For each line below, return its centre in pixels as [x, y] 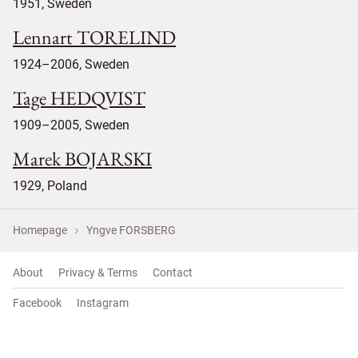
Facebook [37, 303]
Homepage [40, 230]
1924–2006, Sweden [71, 64]
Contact [173, 272]
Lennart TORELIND [94, 37]
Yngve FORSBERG [131, 230]
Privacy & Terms [98, 272]
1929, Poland [50, 186]
